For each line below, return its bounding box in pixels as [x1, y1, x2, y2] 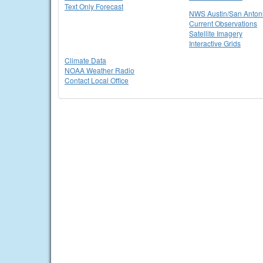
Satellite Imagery [189, 28, 242, 38]
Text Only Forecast [65, 1, 123, 11]
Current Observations [189, 18, 257, 28]
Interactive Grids [189, 38, 241, 48]
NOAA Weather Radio [65, 65, 134, 75]
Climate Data [65, 55, 106, 65]
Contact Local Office [65, 75, 129, 85]
